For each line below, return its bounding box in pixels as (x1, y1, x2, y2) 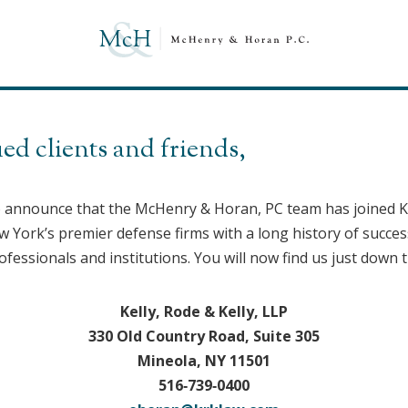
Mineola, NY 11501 (138, 351, 270, 372)
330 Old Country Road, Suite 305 (88, 326, 320, 347)
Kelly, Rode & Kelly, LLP (120, 301, 288, 322)
